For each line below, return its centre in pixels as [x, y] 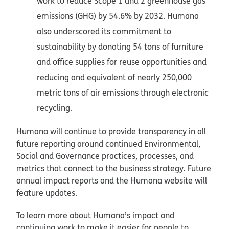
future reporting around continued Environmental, [108, 144]
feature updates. [47, 193]
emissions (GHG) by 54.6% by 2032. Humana [118, 16]
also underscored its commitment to [104, 31]
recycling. [54, 108]
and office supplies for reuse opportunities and [122, 62]
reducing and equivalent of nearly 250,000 [114, 77]
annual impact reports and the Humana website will [112, 181]
